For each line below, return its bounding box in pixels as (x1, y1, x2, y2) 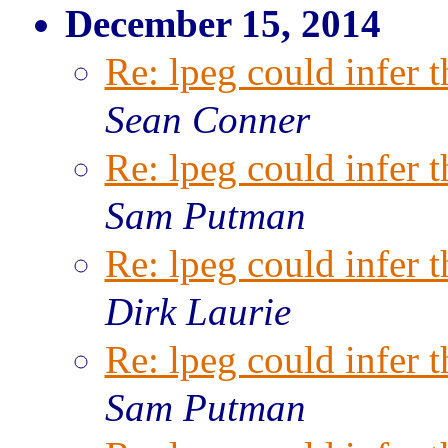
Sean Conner (104, 98, 310, 141)
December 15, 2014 (64, 2, 381, 45)
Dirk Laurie (104, 290, 291, 333)
